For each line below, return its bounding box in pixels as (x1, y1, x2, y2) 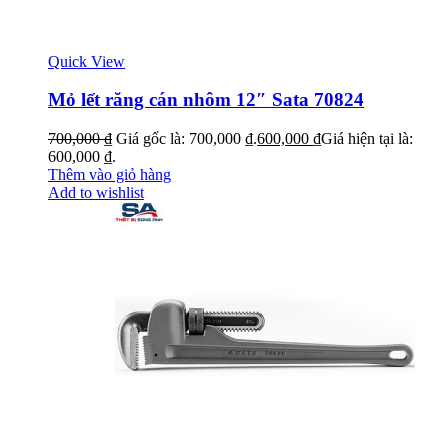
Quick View (48, 52, 125, 70)
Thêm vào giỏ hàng (48, 166, 171, 184)
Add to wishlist (48, 184, 144, 202)
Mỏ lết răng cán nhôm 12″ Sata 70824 (48, 89, 364, 111)
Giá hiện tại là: (321, 130, 413, 148)
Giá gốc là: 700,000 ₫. (116, 130, 257, 148)
